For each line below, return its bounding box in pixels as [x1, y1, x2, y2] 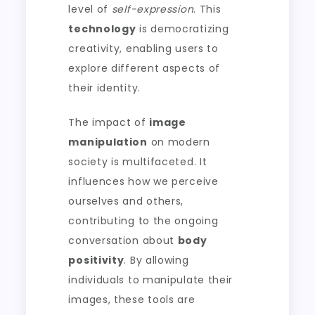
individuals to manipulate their [68, 273, 233, 288]
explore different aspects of [68, 61, 221, 76]
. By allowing [124, 253, 189, 268]
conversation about [68, 233, 178, 248]
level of [68, 2, 112, 17]
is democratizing [136, 22, 229, 37]
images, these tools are [68, 292, 195, 307]
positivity [68, 253, 124, 268]
